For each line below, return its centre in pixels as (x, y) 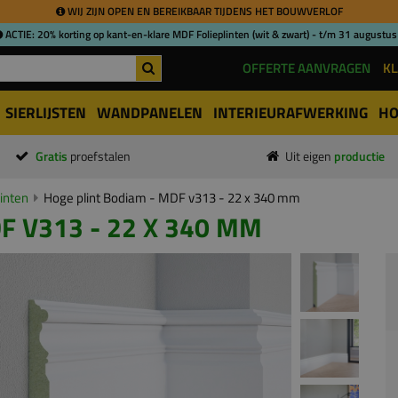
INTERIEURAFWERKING (291, 113)
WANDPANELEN (150, 113)
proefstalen (100, 156)
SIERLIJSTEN (46, 113)
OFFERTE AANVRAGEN (306, 68)
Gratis (52, 156)
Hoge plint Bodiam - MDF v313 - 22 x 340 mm (172, 198)
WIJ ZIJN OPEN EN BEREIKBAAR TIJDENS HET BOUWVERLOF (203, 11)
